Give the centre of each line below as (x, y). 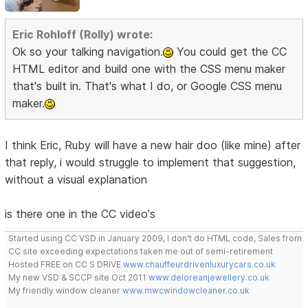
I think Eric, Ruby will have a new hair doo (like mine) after (153, 145)
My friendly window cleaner (66, 290)
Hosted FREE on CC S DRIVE (66, 264)
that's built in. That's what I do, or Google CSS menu (147, 86)
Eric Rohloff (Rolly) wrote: (83, 34)
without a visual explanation (76, 179)
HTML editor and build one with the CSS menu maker (149, 68)
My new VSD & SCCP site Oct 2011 (79, 277)
